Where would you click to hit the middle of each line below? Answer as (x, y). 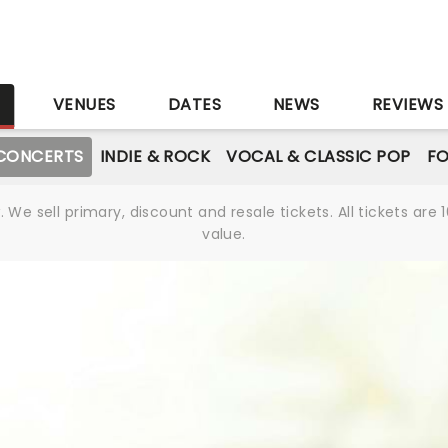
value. (224, 234)
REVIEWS (407, 104)
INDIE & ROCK (155, 156)
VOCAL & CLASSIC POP (318, 156)
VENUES (84, 104)
